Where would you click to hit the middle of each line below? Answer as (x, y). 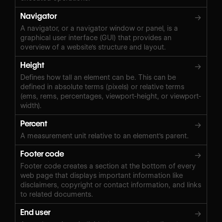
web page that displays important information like (102, 175)
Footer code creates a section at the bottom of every (108, 166)
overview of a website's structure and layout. (93, 47)
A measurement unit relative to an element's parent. (105, 136)
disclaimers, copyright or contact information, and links (111, 185)
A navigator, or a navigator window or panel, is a (99, 28)
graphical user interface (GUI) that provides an (96, 37)
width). (31, 105)
